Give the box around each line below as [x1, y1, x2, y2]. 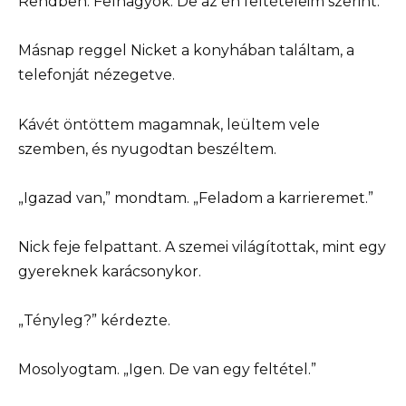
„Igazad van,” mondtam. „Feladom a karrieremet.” [18, 188, 373, 207]
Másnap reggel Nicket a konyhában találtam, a [18, 42, 354, 60]
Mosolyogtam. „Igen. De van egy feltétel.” [18, 361, 316, 379]
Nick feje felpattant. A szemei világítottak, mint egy [18, 238, 386, 256]
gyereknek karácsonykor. [18, 263, 201, 281]
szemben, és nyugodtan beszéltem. [18, 140, 276, 158]
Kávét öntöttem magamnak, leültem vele [18, 115, 320, 133]
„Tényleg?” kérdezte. [18, 312, 170, 330]
